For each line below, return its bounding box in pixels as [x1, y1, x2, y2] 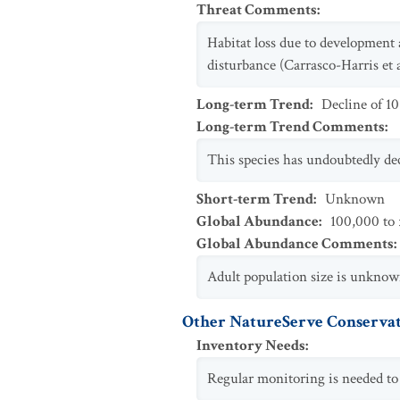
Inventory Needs [196, 336, 305, 355]
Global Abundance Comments [196, 234, 394, 254]
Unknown [325, 189, 385, 209]
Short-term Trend [196, 189, 313, 209]
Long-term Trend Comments [196, 117, 385, 137]
